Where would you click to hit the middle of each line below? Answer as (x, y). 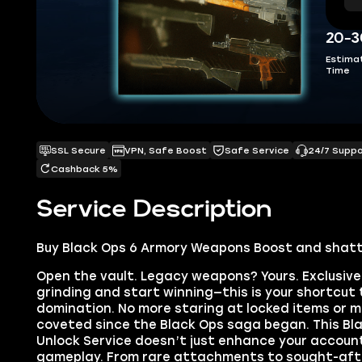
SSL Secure (79, 151)
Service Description (154, 210)
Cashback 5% (85, 168)
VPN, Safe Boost (165, 151)
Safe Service (257, 151)
